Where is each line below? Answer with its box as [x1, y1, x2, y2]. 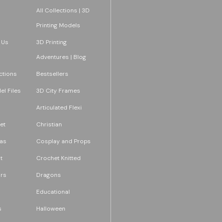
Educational [36, 187, 70, 196]
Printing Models [36, 21, 80, 29]
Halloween [36, 204, 65, 213]
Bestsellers [36, 69, 68, 78]
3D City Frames [36, 86, 80, 95]
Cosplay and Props [36, 137, 91, 145]
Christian [36, 120, 62, 128]
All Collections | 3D [36, 6, 90, 14]
